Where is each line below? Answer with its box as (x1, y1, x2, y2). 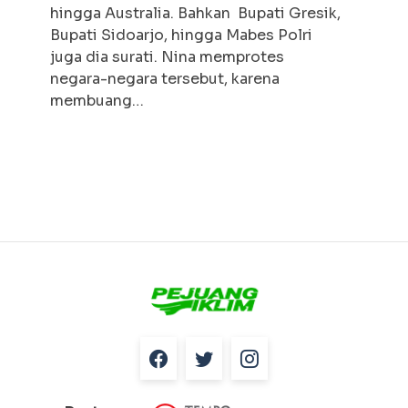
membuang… (50, 91, 144, 111)
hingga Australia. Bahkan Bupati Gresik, (50, 4, 341, 24)
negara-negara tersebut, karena (50, 69, 280, 89)
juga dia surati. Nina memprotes (50, 47, 284, 67)
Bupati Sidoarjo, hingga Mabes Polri (50, 25, 312, 46)
